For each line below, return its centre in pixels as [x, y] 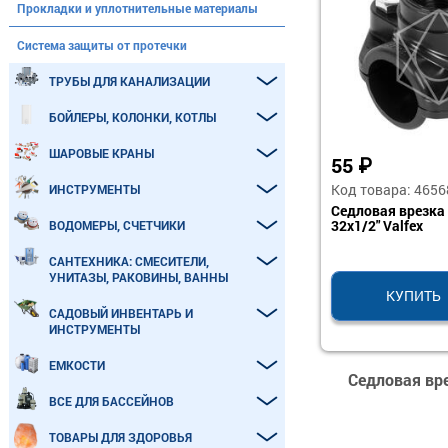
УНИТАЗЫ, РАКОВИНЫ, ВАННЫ [138, 277]
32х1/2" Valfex [377, 225]
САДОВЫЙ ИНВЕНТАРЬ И [121, 313]
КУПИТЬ [413, 295]
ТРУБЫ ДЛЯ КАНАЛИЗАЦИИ [129, 81]
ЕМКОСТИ [77, 365]
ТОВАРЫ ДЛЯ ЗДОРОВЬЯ [120, 437]
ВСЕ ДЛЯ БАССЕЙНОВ [111, 401]
